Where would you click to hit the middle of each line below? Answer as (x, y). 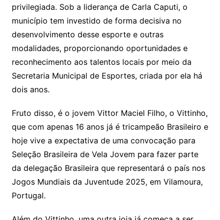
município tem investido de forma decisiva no (96, 20)
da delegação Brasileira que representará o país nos (108, 168)
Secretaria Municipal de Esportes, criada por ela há (107, 75)
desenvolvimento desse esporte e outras (87, 34)
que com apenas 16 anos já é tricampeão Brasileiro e (110, 126)
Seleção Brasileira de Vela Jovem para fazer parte (105, 154)
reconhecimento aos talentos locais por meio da (101, 62)
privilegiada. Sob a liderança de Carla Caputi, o (99, 7)
